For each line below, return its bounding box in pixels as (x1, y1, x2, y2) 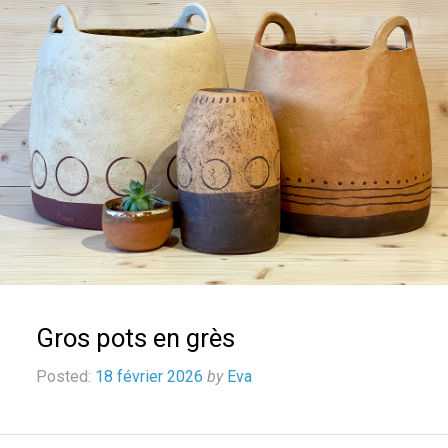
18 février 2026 (95, 367, 203, 386)
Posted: (36, 367, 91, 386)
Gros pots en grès (36, 323, 235, 353)
